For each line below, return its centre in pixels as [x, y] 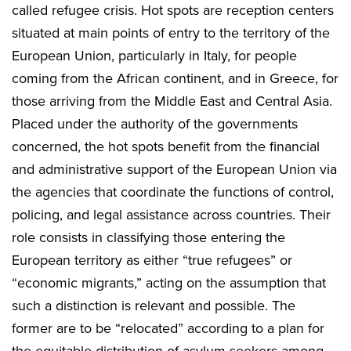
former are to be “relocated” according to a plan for [168, 329]
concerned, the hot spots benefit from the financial [166, 147]
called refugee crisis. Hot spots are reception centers [173, 11]
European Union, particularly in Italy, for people [154, 56]
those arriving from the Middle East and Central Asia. [172, 101]
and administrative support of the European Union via [174, 170]
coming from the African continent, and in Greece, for [175, 79]
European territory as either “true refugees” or [152, 261]
